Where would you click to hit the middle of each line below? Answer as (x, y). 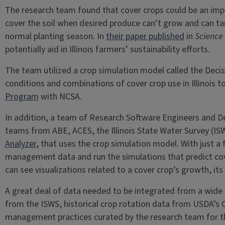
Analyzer (20, 144)
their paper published (145, 36)
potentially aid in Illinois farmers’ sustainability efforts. (107, 49)
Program (22, 97)
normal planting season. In (55, 36)
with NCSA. (60, 97)
